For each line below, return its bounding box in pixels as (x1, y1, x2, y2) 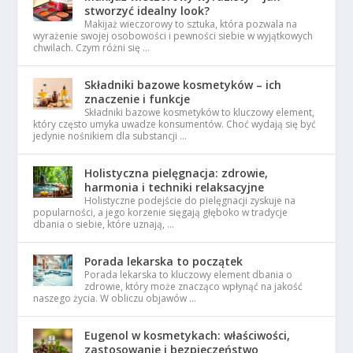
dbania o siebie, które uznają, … (33, 217, 175, 231)
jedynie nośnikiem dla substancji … (33, 129, 188, 143)
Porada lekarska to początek (84, 254, 243, 269)
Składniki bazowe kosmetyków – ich (84, 77, 282, 92)
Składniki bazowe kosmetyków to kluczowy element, (84, 106, 315, 119)
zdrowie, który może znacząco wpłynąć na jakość (84, 280, 303, 293)
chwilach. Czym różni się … (33, 41, 150, 54)
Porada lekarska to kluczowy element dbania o (84, 268, 293, 281)
